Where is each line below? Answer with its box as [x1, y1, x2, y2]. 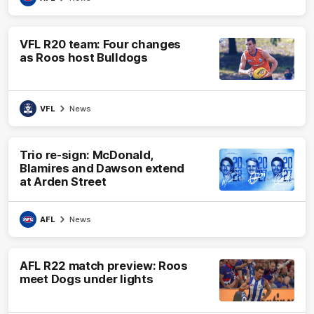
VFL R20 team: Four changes [20, 37, 182, 52]
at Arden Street [20, 175, 107, 189]
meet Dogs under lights [20, 272, 153, 287]
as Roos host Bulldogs [20, 50, 148, 65]
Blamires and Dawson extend [20, 161, 185, 176]
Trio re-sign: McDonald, [20, 148, 154, 163]
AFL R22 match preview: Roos [20, 259, 188, 273]
